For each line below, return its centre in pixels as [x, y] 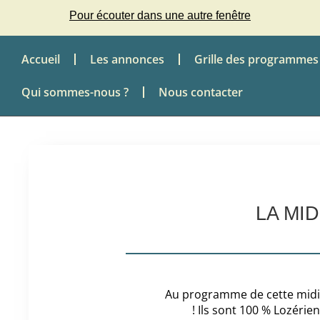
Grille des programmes [256, 59]
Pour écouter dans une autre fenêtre [160, 15]
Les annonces [127, 59]
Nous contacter [201, 92]
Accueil [41, 59]
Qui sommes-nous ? [75, 92]
